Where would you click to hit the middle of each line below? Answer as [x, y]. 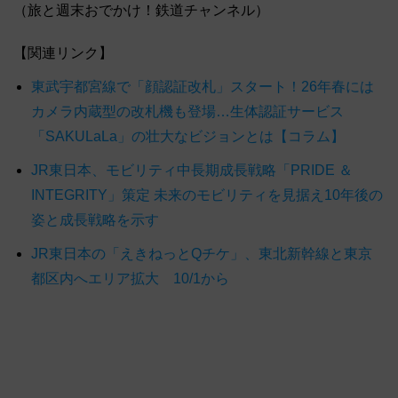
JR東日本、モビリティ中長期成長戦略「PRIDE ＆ [192, 170]
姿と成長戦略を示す [95, 219]
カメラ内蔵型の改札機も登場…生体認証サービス [187, 111]
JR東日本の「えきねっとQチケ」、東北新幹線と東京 [202, 253]
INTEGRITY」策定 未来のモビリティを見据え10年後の [207, 195]
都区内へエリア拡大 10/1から [130, 278]
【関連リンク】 [63, 52]
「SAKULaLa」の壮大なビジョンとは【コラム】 [188, 136]
